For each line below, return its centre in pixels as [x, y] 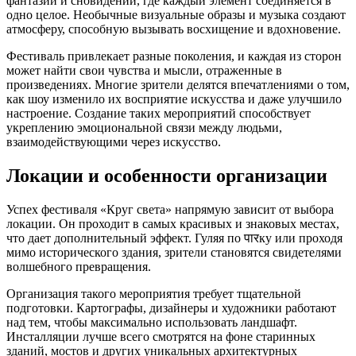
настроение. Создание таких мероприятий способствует [159, 114]
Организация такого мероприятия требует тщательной [154, 294]
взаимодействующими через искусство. [114, 142]
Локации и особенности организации [167, 176]
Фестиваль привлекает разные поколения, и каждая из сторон [174, 56]
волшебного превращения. [79, 267]
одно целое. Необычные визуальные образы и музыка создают [176, 15]
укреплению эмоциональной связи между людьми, [144, 128]
